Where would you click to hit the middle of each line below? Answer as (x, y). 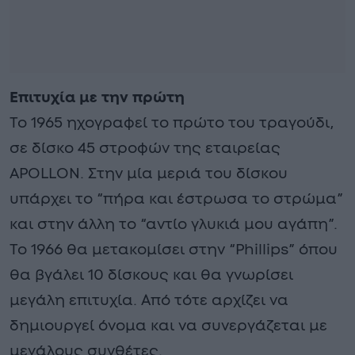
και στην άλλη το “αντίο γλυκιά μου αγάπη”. (174, 224)
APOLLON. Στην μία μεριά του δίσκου (149, 174)
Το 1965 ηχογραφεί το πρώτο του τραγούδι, (172, 123)
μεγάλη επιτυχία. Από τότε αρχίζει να (149, 300)
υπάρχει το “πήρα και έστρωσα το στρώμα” (176, 199)
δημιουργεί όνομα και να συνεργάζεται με (168, 326)
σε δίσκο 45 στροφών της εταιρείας (145, 148)
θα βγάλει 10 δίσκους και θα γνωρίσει (151, 275)
